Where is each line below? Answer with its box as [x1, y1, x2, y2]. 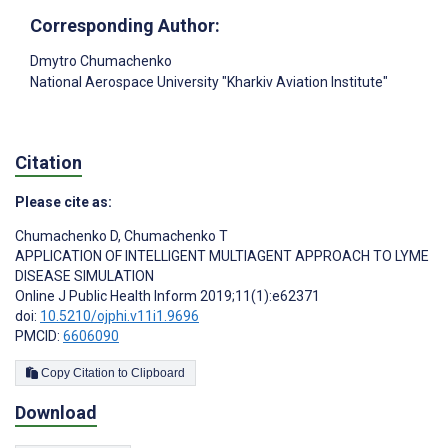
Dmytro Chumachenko [30, 52, 172, 69]
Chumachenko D [15, 228, 118, 245]
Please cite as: [15, 194, 112, 211]
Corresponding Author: [30, 14, 220, 36]
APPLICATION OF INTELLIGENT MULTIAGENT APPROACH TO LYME [15, 248, 429, 265]
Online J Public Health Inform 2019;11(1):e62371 [15, 288, 320, 305]
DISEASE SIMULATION [15, 268, 154, 285]
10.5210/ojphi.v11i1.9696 [40, 308, 199, 325]
